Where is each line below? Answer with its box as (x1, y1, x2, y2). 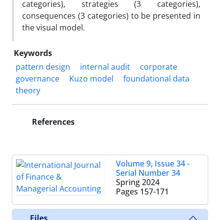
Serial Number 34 (116, 167, 180, 178)
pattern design (16, 61, 70, 72)
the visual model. (22, 22, 85, 33)
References (30, 116, 75, 127)
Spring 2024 (116, 177, 160, 188)
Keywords (14, 48, 52, 58)
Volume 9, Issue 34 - (116, 158, 190, 169)
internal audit (80, 61, 130, 72)
